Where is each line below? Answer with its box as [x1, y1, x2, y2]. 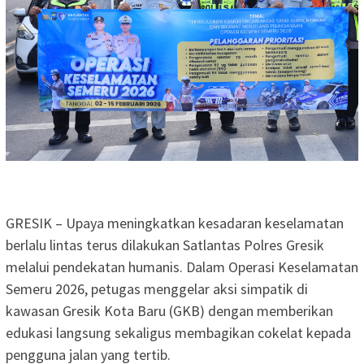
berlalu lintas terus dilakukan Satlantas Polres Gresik [6, 235, 324, 254]
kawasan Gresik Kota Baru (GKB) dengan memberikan [6, 301, 333, 320]
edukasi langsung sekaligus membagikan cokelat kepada [6, 323, 351, 342]
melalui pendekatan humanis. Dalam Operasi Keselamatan [6, 257, 358, 276]
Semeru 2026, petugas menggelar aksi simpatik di [6, 279, 308, 298]
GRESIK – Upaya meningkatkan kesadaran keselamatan [6, 213, 344, 232]
